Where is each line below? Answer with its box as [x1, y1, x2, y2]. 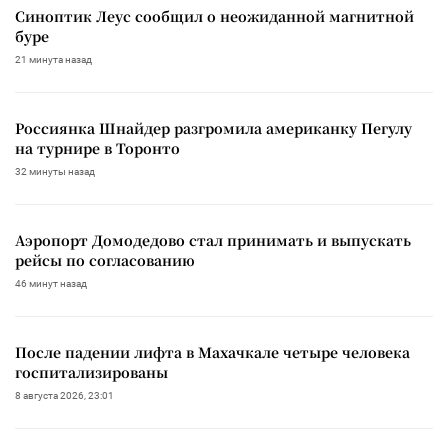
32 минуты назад [15, 165, 95, 177]
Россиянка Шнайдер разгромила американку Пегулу [15, 117, 412, 138]
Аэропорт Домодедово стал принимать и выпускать [15, 229, 411, 250]
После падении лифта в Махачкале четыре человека [15, 341, 410, 362]
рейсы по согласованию [15, 249, 195, 270]
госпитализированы [15, 361, 168, 382]
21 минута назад [15, 53, 92, 65]
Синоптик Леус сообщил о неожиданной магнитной [15, 5, 414, 26]
